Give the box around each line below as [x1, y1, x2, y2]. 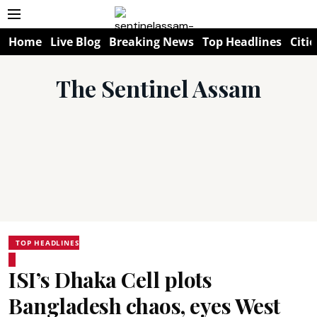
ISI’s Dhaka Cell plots [8, 265, 212, 294]
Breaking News [109, 34, 194, 50]
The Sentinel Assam [56, 73, 261, 103]
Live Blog [50, 34, 100, 50]
